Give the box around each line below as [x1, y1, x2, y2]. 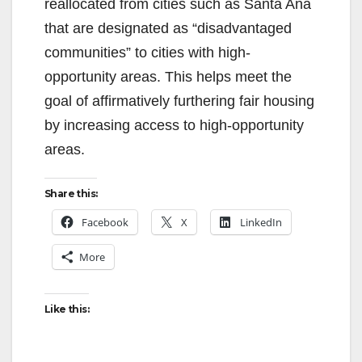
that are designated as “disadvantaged [44, 19, 292, 36]
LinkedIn [240, 214, 282, 229]
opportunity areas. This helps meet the [44, 68, 292, 85]
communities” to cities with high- [44, 44, 250, 61]
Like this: [44, 302, 89, 315]
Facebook [82, 214, 128, 229]
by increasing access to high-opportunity [44, 116, 304, 133]
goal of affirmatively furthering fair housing [44, 92, 314, 109]
